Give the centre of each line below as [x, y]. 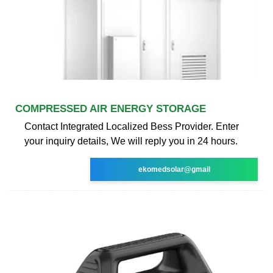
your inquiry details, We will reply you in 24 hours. [131, 141]
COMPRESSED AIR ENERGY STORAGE [111, 108]
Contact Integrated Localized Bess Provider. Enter [132, 126]
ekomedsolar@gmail [174, 169]
